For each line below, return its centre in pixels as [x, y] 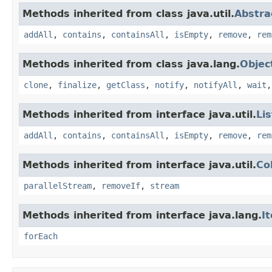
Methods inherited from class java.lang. [131, 64]
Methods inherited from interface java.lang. [142, 215]
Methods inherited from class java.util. [128, 13]
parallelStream [58, 185]
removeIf [121, 185]
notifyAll [216, 85]
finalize [77, 85]
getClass [126, 85]
